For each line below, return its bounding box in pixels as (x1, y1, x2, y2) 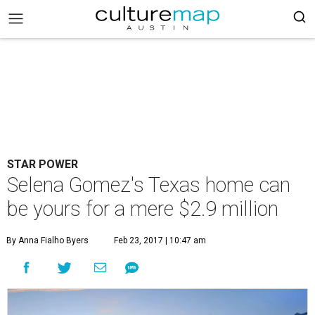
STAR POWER (7, 157, 78, 171)
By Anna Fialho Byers (6, 236, 89, 245)
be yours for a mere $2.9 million (7, 197, 278, 221)
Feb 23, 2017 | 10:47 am (114, 236, 206, 245)
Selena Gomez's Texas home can (7, 173, 290, 197)
